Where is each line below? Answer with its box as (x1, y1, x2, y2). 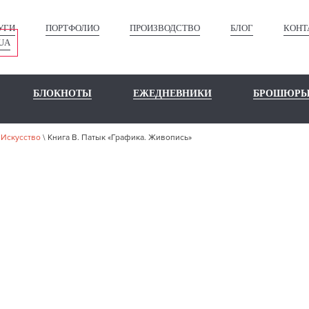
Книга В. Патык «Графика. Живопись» (48, 132, 192, 143)
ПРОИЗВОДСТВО (130, 23, 201, 33)
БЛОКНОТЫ (33, 88, 92, 99)
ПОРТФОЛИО (46, 23, 100, 33)
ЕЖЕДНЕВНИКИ (133, 88, 212, 99)
